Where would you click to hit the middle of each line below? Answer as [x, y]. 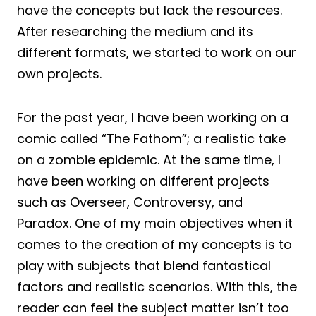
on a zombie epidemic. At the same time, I [149, 159]
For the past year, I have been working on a [153, 117]
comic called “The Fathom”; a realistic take [151, 138]
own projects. [59, 73]
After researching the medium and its [135, 31]
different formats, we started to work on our [157, 52]
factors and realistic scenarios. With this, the [157, 286]
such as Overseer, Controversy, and [130, 202]
